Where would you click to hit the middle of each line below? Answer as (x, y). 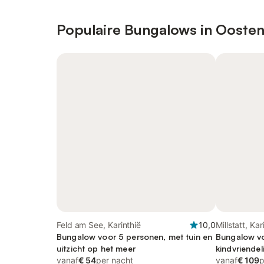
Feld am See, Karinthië (99, 225)
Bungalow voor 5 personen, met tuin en (135, 237)
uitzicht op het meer (96, 248)
